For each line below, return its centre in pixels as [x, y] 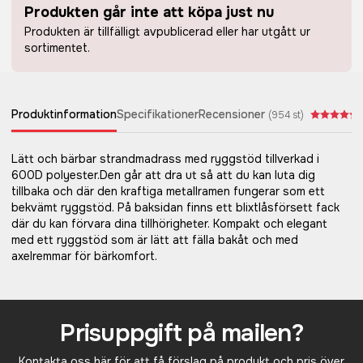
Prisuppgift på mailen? [181, 333]
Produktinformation [64, 114]
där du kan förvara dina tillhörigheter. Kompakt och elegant [169, 224]
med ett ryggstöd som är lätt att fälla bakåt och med [155, 240]
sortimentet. [57, 48]
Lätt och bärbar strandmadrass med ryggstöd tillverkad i [165, 159]
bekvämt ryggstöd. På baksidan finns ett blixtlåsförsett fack [175, 207]
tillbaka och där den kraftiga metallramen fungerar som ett [168, 191]
